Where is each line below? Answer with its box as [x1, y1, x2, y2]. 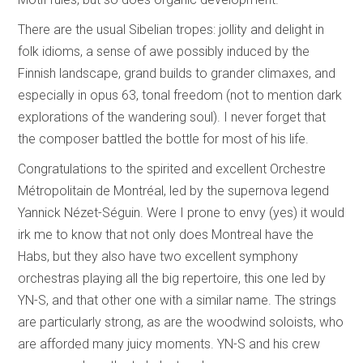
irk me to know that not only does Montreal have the [18, 226, 314, 242]
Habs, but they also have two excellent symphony [18, 248, 299, 264]
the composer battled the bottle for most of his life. [18, 130, 310, 147]
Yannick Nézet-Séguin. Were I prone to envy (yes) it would [18, 204, 345, 220]
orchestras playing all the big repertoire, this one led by [18, 270, 327, 286]
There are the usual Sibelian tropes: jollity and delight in [18, 21, 325, 37]
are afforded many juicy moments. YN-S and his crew [18, 335, 321, 352]
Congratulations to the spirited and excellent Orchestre [18, 160, 327, 177]
